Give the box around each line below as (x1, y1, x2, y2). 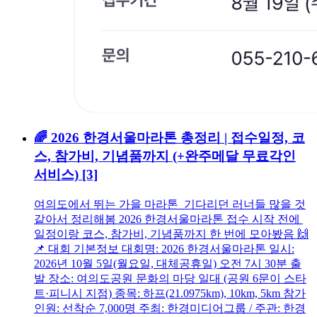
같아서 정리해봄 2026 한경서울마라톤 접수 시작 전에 (34, 212, 303, 225)
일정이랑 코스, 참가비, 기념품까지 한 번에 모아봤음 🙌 (34, 227, 309, 240)
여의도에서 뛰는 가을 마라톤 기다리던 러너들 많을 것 (34, 197, 306, 210)
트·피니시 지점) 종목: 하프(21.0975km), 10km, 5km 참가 (34, 287, 306, 299)
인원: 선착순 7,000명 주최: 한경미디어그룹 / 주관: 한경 (34, 301, 306, 314)
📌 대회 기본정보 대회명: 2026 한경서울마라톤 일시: (34, 242, 294, 255)
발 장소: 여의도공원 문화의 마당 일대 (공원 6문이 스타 (34, 272, 306, 284)
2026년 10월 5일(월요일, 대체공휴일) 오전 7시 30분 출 (34, 257, 301, 270)
